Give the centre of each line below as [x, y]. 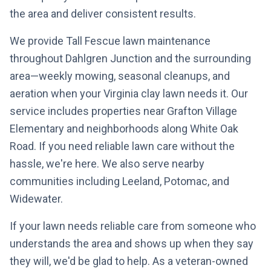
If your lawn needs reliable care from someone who [133, 226]
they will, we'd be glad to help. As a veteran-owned [129, 261]
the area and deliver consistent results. [103, 14]
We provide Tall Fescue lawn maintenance [110, 41]
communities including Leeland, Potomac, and [119, 181]
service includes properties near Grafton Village [123, 111]
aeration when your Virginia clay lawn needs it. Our [129, 93]
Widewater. [36, 199]
